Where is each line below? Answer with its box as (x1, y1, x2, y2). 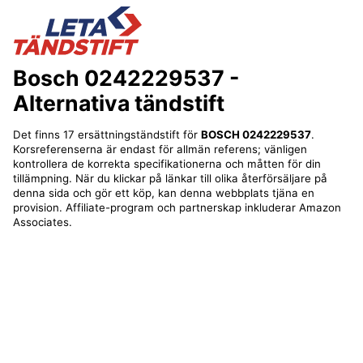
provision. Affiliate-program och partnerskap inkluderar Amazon (12, 200, 341, 214)
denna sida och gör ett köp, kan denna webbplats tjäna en (12, 186, 314, 199)
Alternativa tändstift (12, 90, 224, 117)
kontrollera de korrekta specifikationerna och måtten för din (12, 156, 321, 170)
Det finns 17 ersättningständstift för (12, 127, 201, 141)
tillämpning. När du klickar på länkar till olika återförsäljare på (12, 171, 327, 185)
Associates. (12, 215, 72, 228)
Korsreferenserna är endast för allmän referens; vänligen (12, 142, 307, 156)
